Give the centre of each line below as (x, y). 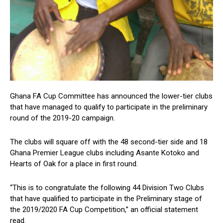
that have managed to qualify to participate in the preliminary (109, 107)
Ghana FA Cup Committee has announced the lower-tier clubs (111, 96)
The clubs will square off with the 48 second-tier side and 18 (109, 142)
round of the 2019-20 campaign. (62, 118)
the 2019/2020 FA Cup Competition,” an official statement (104, 210)
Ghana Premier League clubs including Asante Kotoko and (105, 153)
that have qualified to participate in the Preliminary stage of (106, 199)
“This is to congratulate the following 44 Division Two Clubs (107, 188)
